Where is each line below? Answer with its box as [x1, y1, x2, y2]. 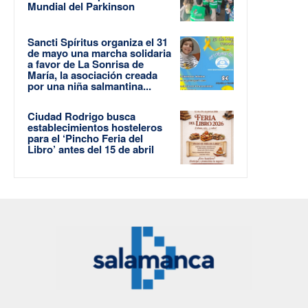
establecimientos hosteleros [27, 119, 162, 135]
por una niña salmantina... [27, 78, 151, 93]
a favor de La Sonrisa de [27, 56, 144, 71]
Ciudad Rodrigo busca [27, 108, 135, 124]
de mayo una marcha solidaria [27, 45, 171, 60]
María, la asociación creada [27, 67, 157, 82]
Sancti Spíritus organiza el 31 [27, 34, 168, 49]
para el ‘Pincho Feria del [27, 130, 143, 146]
